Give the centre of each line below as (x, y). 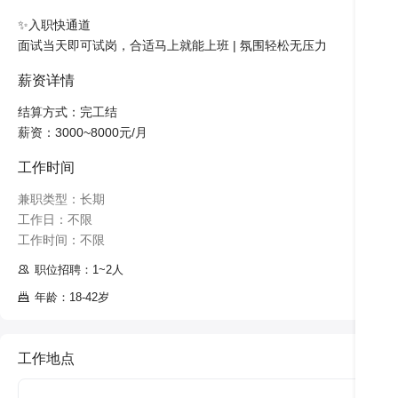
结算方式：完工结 (68, 112)
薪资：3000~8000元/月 (83, 132)
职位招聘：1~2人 (79, 270)
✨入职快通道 (54, 25)
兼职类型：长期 (61, 199)
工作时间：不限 (61, 240)
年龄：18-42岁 (72, 297)
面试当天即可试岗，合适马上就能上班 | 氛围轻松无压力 (172, 45)
